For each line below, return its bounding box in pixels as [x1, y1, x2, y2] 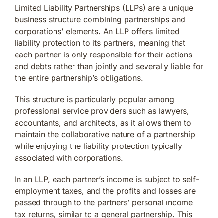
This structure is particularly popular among [15, 94, 174, 104]
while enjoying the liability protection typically [15, 141, 182, 151]
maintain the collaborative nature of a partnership [15, 129, 195, 139]
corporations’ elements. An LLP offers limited [15, 26, 180, 36]
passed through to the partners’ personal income [15, 197, 193, 207]
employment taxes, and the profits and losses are [15, 185, 196, 196]
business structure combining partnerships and [15, 14, 185, 24]
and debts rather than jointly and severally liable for [15, 61, 203, 71]
